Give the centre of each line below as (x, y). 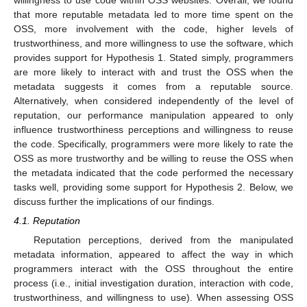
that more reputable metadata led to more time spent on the (153, 15)
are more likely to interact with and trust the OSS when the (153, 72)
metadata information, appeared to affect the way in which (153, 255)
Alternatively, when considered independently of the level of (153, 101)
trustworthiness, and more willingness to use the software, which (153, 44)
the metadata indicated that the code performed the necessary (153, 173)
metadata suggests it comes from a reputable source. (153, 87)
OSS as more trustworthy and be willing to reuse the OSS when (153, 159)
